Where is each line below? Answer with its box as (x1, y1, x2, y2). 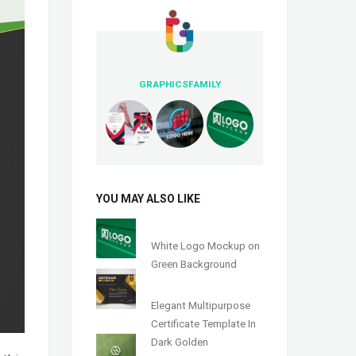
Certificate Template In (151, 317, 257, 330)
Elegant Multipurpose (151, 299, 251, 311)
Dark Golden (151, 335, 209, 348)
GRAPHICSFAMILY (138, 79, 221, 91)
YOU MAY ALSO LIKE (96, 192, 200, 205)
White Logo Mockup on (151, 239, 261, 252)
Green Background (151, 257, 238, 270)
